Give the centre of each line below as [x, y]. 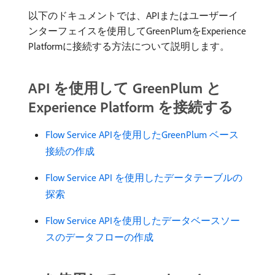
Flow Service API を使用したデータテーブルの [144, 177]
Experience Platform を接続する [131, 107]
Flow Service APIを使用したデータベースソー [143, 220]
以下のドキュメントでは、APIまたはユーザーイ [133, 15]
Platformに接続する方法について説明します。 [129, 46]
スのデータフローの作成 [99, 237]
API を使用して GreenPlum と [125, 88]
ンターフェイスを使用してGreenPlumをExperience [137, 31]
